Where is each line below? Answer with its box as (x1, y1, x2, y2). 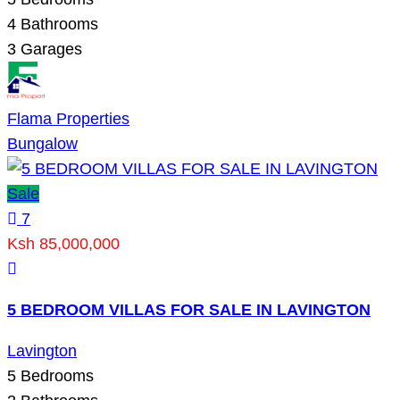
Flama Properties (7, 109, 129, 128)
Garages (16, 39, 82, 58)
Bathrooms (16, 14, 98, 33)
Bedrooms (16, 366, 94, 385)
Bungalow (7, 134, 78, 153)
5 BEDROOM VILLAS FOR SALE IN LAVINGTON (7, 300, 371, 319)
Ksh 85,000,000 (7, 234, 120, 253)
